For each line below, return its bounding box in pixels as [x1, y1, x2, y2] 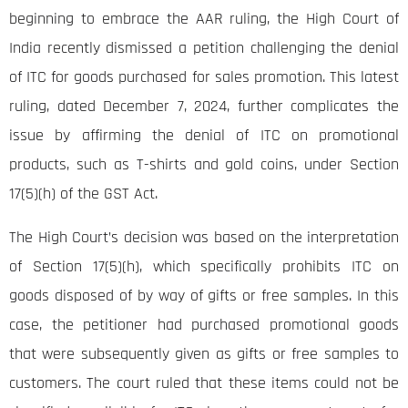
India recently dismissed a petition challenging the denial [9, 37, 399, 59]
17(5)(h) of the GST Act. [9, 183, 158, 205]
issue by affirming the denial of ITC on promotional [9, 125, 399, 147]
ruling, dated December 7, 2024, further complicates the [9, 96, 399, 117]
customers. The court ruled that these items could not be [9, 372, 399, 394]
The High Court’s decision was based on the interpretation [9, 227, 399, 249]
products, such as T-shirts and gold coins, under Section [9, 154, 399, 176]
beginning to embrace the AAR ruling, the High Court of [9, 8, 399, 30]
